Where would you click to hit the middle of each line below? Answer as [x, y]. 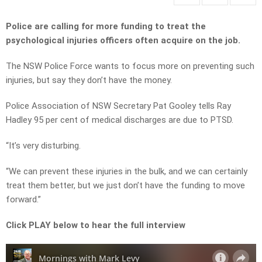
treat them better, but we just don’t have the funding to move [125, 186]
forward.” [23, 200]
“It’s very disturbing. [43, 146]
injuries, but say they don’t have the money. [89, 80]
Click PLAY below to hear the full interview [96, 225]
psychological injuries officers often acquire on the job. [123, 41]
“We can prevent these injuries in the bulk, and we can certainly [127, 172]
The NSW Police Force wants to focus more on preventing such [130, 66]
